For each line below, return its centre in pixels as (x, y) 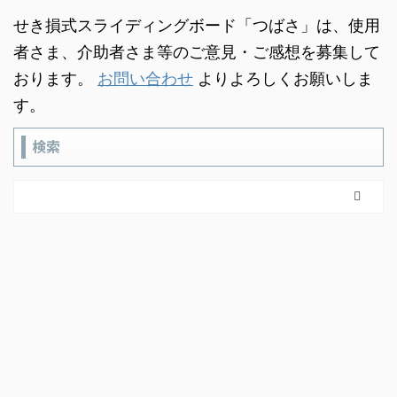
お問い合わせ (145, 78)
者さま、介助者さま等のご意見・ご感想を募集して (197, 51)
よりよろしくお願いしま (283, 78)
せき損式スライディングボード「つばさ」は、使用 (197, 25)
